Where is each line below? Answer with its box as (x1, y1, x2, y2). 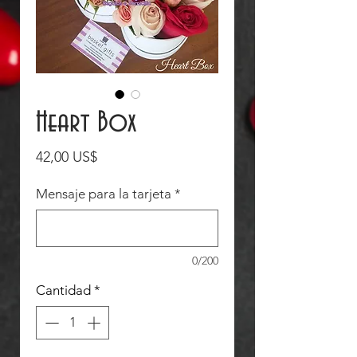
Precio (96, 147, 136, 165)
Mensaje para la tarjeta (36, 186, 171, 202)
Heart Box (36, 107, 136, 139)
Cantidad (36, 282, 91, 298)
